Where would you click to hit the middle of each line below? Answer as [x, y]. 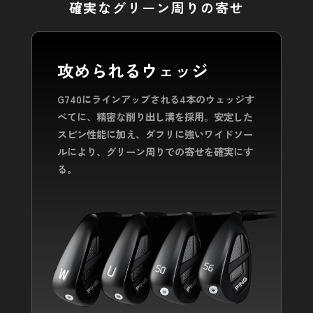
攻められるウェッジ [132, 71]
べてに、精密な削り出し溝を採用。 [135, 117]
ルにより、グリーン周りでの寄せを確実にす [155, 152]
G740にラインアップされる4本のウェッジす [155, 99]
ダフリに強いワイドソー [199, 134]
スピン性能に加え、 [101, 134]
